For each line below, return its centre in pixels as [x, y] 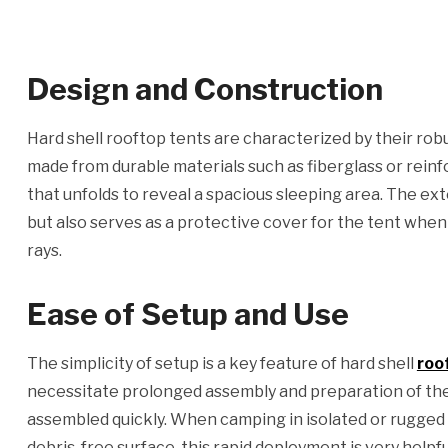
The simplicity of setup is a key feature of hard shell [221, 363]
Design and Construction [204, 89]
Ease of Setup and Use [187, 314]
